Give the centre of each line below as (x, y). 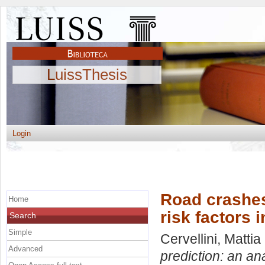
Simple (20, 232)
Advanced (25, 248)
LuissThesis (87, 75)
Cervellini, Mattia (211, 239)
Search (23, 215)
